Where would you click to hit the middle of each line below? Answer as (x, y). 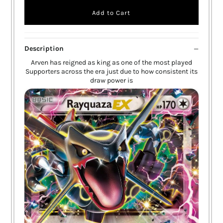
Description (44, 49)
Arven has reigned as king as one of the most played (111, 63)
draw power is (111, 81)
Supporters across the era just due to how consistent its (111, 72)
